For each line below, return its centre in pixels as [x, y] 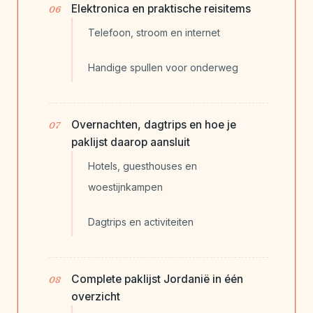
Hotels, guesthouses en [143, 166]
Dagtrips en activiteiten [141, 222]
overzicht [96, 297]
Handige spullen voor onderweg [163, 68]
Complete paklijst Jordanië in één [157, 279]
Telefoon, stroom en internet [154, 33]
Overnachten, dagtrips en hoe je [154, 125]
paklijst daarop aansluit [131, 143]
